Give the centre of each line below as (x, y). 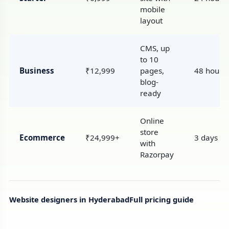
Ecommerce (42, 137)
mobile (152, 9)
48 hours (210, 70)
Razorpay (157, 154)
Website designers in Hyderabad (69, 200)
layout (151, 20)
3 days (206, 137)
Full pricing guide (161, 200)
